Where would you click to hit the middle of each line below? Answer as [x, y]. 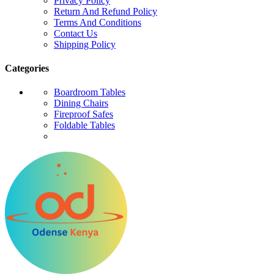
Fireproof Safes [83, 114]
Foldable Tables [84, 125]
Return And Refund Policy [106, 11]
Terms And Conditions [98, 22]
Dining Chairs [81, 103]
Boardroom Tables [90, 92]
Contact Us [76, 33]
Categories [27, 68]
